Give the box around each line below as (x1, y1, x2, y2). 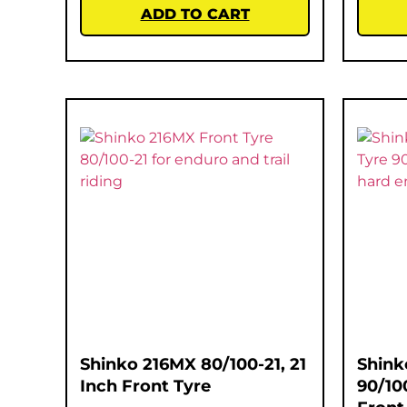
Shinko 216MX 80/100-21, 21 (80, 353, 306, 374)
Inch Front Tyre (80, 375, 211, 396)
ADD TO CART (140, 5, 250, 23)
